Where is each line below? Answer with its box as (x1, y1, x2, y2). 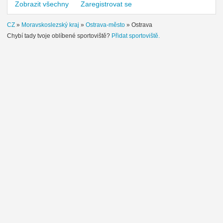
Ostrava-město (86, 21, 125, 28)
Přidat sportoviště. (111, 32, 160, 39)
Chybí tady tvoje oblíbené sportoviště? (7, 32, 111, 39)
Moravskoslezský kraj (21, 21, 79, 28)
